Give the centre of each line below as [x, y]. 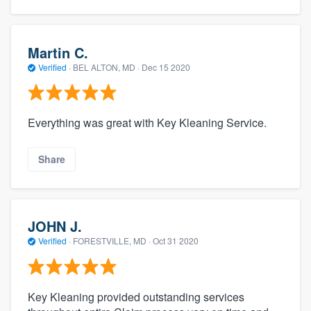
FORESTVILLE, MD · [112, 241]
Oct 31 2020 [176, 241]
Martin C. [58, 52]
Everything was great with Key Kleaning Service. [147, 123]
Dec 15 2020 [166, 67]
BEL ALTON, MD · [106, 67]
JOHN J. [55, 226]
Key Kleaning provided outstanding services [136, 296]
